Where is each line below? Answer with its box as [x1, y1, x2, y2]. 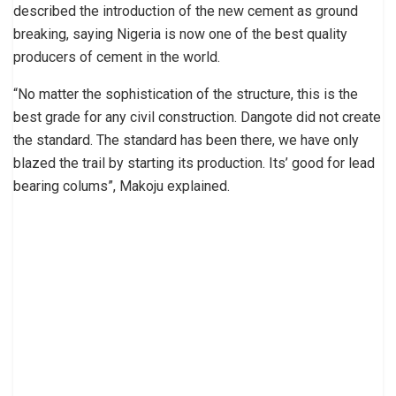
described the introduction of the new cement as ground [13, 2, 358, 19]
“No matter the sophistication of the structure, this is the [13, 85, 358, 103]
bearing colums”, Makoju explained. [13, 177, 230, 194]
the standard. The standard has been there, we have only [13, 131, 359, 148]
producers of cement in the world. [13, 48, 220, 65]
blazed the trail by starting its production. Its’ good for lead [13, 154, 375, 171]
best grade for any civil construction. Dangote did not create [13, 108, 381, 126]
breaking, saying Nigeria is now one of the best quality [13, 25, 347, 42]
